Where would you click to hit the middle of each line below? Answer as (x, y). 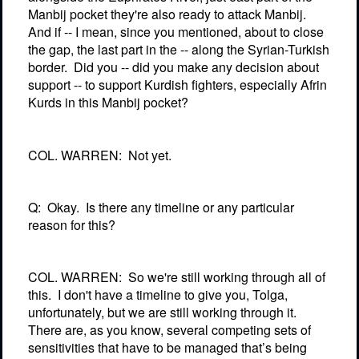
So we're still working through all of (227, 277)
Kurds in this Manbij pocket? (108, 103)
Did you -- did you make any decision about (196, 67)
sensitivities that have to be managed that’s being (167, 348)
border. (48, 67)
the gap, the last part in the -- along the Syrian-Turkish (179, 50)
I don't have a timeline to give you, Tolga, (173, 295)
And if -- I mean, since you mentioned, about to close (176, 32)
